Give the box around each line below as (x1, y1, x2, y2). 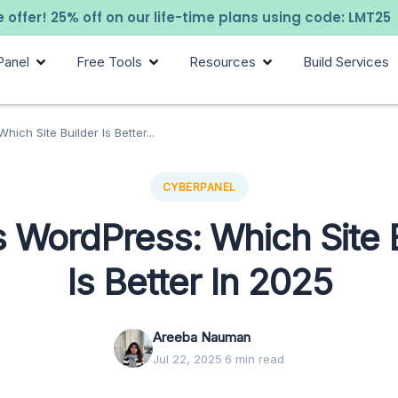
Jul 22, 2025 (153, 352, 222, 367)
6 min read (225, 352, 284, 367)
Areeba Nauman (153, 329, 251, 346)
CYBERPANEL (162, 180, 236, 195)
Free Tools (76, 53, 143, 70)
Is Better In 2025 (66, 260, 332, 305)
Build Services (303, 53, 390, 70)
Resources (189, 53, 257, 70)
